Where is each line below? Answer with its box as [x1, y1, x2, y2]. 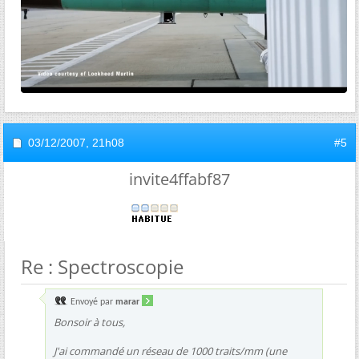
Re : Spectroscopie [21, 252, 184, 280]
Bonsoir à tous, [54, 314, 125, 329]
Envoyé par [68, 296, 115, 307]
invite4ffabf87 [129, 167, 230, 190]
